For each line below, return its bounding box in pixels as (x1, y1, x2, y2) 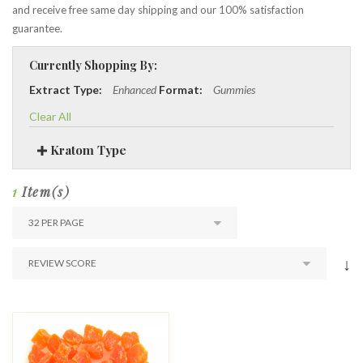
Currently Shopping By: (29, 58, 157, 73)
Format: (159, 83, 203, 96)
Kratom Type (47, 142, 126, 158)
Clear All (29, 109, 71, 123)
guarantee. (12, 22, 62, 35)
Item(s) (17, 183, 70, 200)
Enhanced (113, 83, 156, 96)
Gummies (213, 83, 255, 96)
